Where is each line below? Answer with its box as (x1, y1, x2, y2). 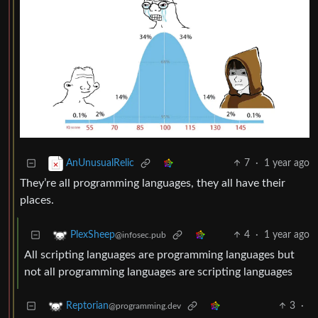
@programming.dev (109, 302, 181, 311)
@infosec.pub (115, 231, 166, 240)
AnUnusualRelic (66, 158, 134, 169)
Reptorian (66, 301, 109, 312)
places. (20, 194, 54, 207)
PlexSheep (70, 230, 115, 241)
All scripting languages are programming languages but (24, 249, 295, 261)
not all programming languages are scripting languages (24, 266, 292, 278)
